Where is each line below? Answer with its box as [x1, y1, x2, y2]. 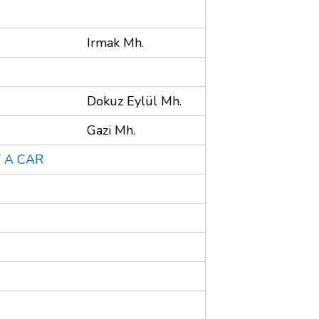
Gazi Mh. [87, 121, 135, 139]
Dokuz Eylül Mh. [87, 92, 182, 110]
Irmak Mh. [87, 33, 144, 51]
